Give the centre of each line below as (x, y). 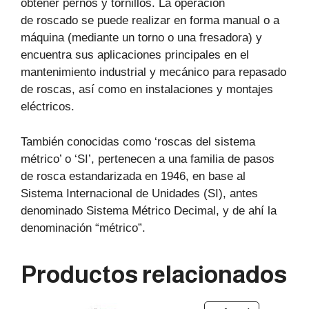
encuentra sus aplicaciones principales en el (135, 55)
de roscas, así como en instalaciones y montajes (147, 90)
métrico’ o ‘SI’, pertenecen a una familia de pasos (148, 159)
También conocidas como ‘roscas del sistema (138, 141)
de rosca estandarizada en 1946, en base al (133, 176)
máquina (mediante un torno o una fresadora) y (141, 38)
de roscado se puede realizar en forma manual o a (150, 21)
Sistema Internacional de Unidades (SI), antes (139, 193)
